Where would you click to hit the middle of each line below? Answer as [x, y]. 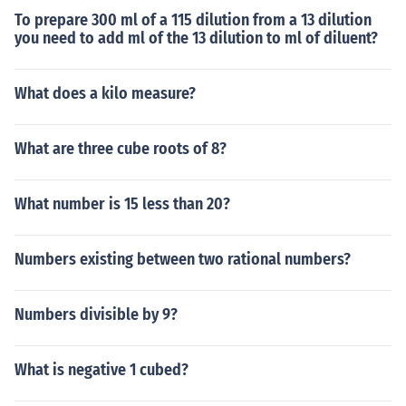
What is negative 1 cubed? [101, 370]
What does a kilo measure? [105, 93]
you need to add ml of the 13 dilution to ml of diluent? [196, 38]
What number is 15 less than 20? [122, 204]
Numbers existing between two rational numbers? [183, 259]
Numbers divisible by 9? [96, 314]
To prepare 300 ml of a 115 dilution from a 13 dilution [193, 20]
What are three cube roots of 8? [121, 149]
